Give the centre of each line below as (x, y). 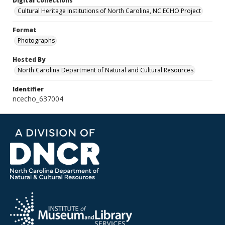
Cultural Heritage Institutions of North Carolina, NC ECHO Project (109, 11)
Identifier (28, 89)
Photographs (36, 40)
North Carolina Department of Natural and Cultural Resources (105, 70)
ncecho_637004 (38, 99)
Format (25, 30)
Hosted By (29, 60)
